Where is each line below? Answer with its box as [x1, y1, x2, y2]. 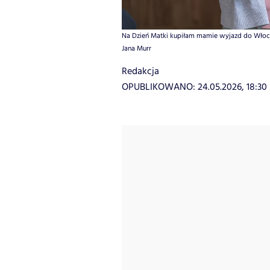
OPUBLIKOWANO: [122, 80, 198, 95]
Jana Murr [122, 43, 151, 54]
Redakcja [122, 64, 159, 79]
